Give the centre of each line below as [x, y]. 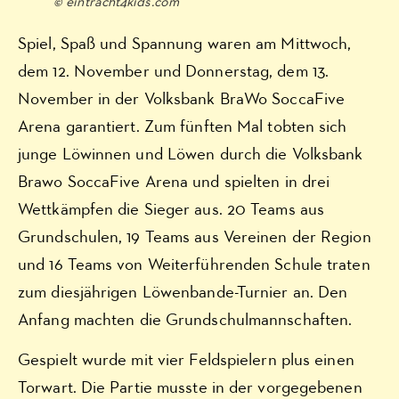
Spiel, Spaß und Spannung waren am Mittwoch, [185, 44]
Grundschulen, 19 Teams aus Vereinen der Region [195, 237]
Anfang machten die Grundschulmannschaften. [185, 320]
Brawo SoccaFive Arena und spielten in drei [174, 182]
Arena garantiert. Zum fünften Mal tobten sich [183, 127]
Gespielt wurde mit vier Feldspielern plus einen [186, 361]
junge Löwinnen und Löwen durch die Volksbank [191, 155]
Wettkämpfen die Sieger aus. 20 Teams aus [171, 210]
